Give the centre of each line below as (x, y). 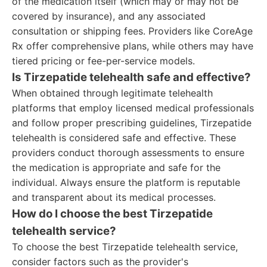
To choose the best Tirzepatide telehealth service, (125, 247)
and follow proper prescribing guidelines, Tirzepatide (132, 123)
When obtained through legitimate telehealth (112, 93)
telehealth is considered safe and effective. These (124, 138)
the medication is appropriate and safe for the (116, 167)
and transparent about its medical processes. (114, 197)
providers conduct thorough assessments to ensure (128, 153)
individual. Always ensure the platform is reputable (126, 182)
